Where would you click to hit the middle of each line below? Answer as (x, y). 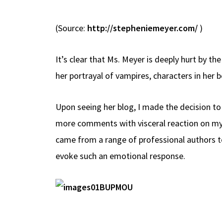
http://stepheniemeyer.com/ (142, 28)
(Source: (71, 28)
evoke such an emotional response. (120, 156)
